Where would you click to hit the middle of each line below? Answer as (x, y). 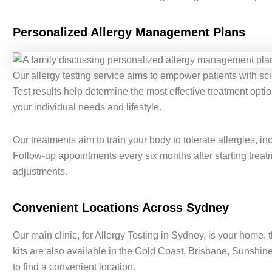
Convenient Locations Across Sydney (121, 208)
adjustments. (40, 172)
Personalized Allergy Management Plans (129, 32)
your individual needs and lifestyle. (87, 107)
